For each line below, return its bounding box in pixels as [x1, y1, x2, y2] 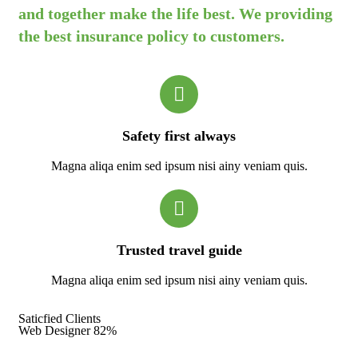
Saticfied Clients [18, 312, 101, 326]
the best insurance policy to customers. [18, 27, 284, 46]
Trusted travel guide [116, 242, 242, 259]
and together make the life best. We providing [18, 5, 332, 23]
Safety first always [122, 128, 236, 145]
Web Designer [18, 324, 90, 338]
